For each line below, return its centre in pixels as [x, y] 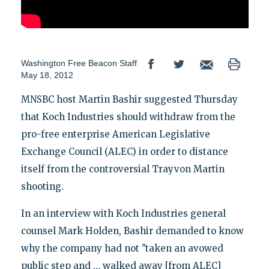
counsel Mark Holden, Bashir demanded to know [132, 231]
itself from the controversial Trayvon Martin [122, 169]
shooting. [42, 187]
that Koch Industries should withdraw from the [128, 117]
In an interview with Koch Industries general [123, 214]
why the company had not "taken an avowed [122, 249]
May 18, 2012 [47, 75]
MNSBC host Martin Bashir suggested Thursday [129, 100]
